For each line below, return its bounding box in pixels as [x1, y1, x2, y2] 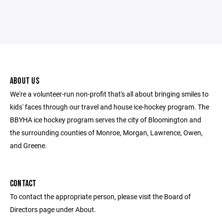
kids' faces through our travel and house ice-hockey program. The [10, 102, 209, 111]
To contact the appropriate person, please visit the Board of [10, 192, 191, 201]
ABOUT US [10, 76, 39, 86]
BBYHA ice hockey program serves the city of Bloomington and [10, 115, 201, 124]
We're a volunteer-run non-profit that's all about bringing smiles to [10, 89, 209, 99]
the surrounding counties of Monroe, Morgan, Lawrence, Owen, [10, 128, 203, 137]
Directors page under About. [10, 205, 96, 214]
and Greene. [10, 141, 47, 150]
